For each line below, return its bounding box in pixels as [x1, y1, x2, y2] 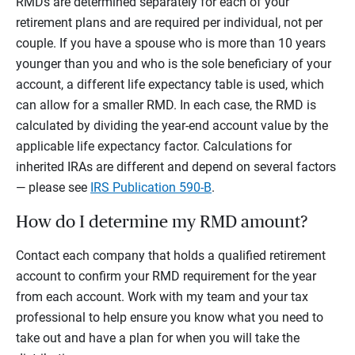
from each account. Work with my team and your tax [16, 289, 308, 305]
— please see [16, 180, 90, 196]
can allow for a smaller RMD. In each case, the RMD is [16, 97, 316, 113]
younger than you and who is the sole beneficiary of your [16, 56, 331, 72]
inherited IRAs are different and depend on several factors [16, 159, 336, 175]
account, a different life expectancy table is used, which [16, 77, 324, 93]
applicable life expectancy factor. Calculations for [16, 139, 292, 155]
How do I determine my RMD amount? [16, 213, 307, 231]
